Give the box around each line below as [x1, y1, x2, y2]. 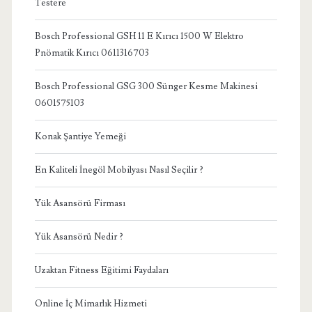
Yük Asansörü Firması [34, 197, 125, 209]
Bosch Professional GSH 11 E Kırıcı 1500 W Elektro [34, 30, 244, 42]
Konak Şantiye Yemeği [34, 130, 126, 142]
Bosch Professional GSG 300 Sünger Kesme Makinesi [34, 80, 258, 92]
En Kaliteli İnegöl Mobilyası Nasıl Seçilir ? [34, 164, 203, 175]
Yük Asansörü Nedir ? [34, 231, 123, 242]
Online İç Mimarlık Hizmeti [34, 297, 147, 309]
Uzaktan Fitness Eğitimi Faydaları [34, 264, 169, 276]
